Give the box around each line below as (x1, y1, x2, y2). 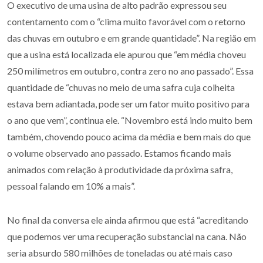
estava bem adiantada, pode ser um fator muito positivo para (7, 97, 249, 109)
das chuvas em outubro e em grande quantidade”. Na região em (7, 32, 256, 43)
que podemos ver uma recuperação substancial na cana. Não (7, 230, 247, 242)
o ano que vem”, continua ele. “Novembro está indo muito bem (7, 114, 252, 126)
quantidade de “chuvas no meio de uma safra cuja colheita (7, 81, 235, 93)
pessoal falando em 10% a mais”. (7, 180, 139, 191)
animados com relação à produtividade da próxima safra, (7, 163, 232, 175)
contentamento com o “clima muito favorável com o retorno (7, 15, 245, 27)
